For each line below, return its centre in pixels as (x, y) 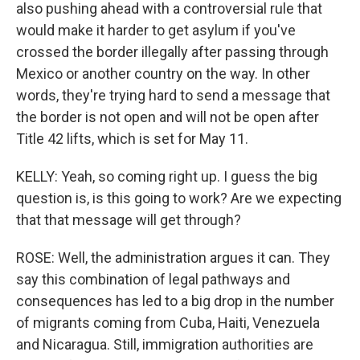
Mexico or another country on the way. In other (163, 73)
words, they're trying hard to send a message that (173, 95)
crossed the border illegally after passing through (172, 51)
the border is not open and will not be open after (168, 117)
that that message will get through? (129, 219)
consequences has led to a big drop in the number (175, 301)
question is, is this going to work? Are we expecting (179, 198)
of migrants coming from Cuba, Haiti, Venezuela (168, 322)
